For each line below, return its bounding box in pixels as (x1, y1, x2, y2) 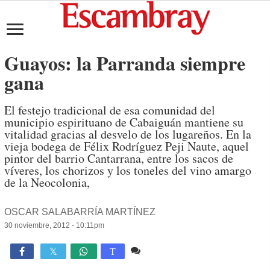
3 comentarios (143, 245, 204, 256)
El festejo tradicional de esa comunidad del (4, 102, 216, 118)
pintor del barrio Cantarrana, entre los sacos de (4, 150, 234, 166)
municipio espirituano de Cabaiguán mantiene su (4, 114, 244, 130)
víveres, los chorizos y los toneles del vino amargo (4, 162, 252, 178)
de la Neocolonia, (4, 174, 90, 190)
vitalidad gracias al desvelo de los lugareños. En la (4, 126, 252, 142)
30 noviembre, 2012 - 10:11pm (4, 221, 105, 230)
